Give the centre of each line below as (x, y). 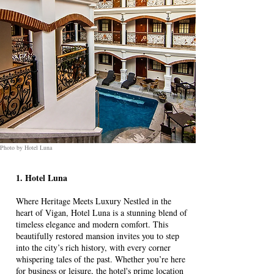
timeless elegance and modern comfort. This (92, 224)
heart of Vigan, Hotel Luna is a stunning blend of (102, 213)
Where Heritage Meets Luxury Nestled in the (94, 201)
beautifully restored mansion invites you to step (98, 236)
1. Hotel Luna (42, 178)
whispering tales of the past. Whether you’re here (101, 259)
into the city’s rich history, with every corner (93, 247)
